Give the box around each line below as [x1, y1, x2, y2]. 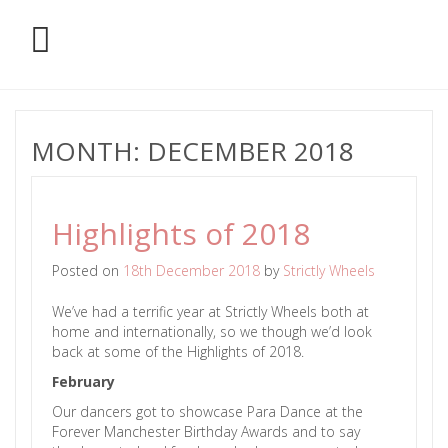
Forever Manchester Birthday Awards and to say [52, 422, 360, 441]
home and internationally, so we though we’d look [52, 322, 372, 341]
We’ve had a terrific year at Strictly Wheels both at [52, 302, 369, 321]
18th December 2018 [123, 261, 260, 280]
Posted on [52, 261, 123, 280]
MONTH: [31, 133, 147, 169]
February [52, 372, 115, 391]
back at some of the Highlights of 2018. [52, 342, 304, 361]
